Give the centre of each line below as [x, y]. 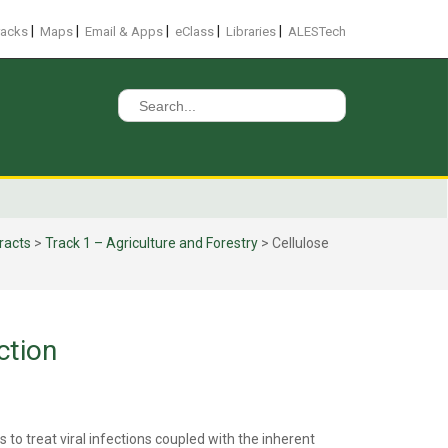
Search [139, 98]
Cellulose [300, 243]
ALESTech [317, 31]
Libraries [251, 31]
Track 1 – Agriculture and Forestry [151, 243]
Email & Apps [124, 31]
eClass [194, 31]
